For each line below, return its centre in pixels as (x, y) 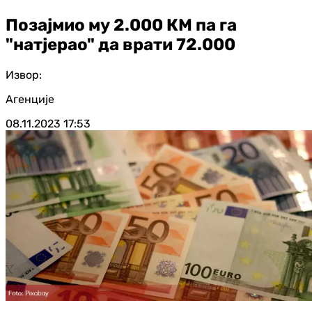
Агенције (30, 99)
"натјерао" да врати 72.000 (120, 44)
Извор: (24, 75)
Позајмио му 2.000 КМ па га (121, 25)
